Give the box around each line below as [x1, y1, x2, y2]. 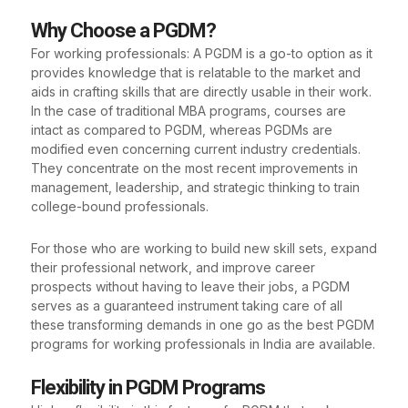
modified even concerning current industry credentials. [31, 141, 361, 158]
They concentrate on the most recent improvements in [31, 160, 358, 177]
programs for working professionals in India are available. [31, 335, 375, 352]
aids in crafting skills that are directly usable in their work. [31, 84, 372, 100]
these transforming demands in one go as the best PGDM [31, 316, 374, 332]
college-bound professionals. [31, 199, 209, 215]
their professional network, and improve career [31, 259, 315, 275]
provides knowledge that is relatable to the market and [31, 65, 361, 81]
